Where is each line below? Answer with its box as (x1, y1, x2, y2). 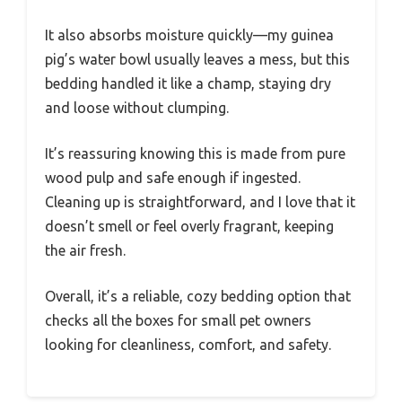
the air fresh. (45, 241, 126, 258)
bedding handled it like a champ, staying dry (45, 74, 331, 92)
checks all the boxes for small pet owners (45, 311, 311, 328)
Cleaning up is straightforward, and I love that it (45, 193, 355, 210)
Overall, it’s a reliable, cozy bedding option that (45, 287, 351, 304)
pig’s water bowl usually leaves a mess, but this (45, 50, 350, 67)
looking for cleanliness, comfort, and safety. (45, 336, 331, 353)
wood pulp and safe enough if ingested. (45, 169, 301, 186)
